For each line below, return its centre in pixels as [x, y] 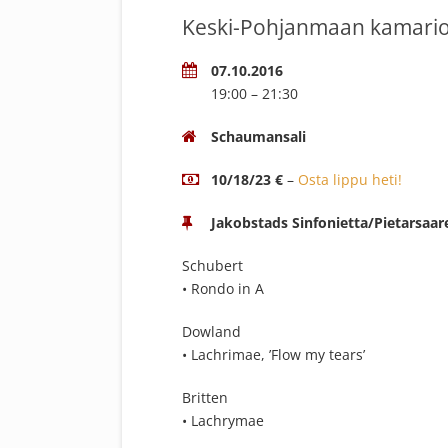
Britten [205, 397]
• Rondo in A [223, 288]
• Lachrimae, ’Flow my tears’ [273, 354]
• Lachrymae [223, 420]
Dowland [211, 331]
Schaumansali [258, 136]
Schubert [212, 265]
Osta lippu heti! [350, 179]
